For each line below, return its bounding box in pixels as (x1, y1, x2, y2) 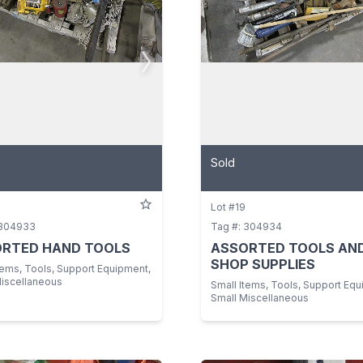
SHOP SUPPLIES (211, 255, 315, 272)
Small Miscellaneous (211, 291, 309, 304)
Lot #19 (211, 200, 246, 213)
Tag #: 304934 (211, 220, 282, 233)
